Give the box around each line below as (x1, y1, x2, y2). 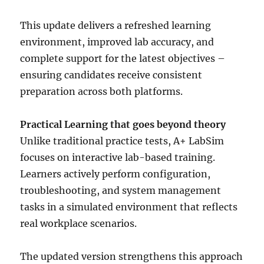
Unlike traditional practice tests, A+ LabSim (20, 135, 225, 147)
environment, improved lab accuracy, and (20, 36, 214, 48)
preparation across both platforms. (20, 85, 183, 97)
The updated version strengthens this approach (20, 250, 243, 262)
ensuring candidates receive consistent (20, 69, 203, 81)
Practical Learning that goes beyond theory (20, 118, 226, 130)
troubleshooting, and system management (20, 184, 222, 196)
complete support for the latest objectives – (20, 52, 226, 64)
